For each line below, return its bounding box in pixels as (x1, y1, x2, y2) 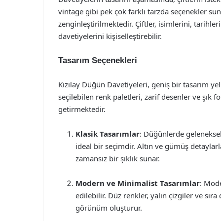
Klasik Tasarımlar (75, 129, 140, 139)
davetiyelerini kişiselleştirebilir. (58, 31, 162, 41)
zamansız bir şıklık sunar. (75, 153, 160, 163)
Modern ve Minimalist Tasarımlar (75, 178, 200, 188)
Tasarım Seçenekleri (58, 56, 137, 65)
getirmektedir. (58, 104, 106, 114)
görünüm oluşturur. (75, 203, 142, 213)
